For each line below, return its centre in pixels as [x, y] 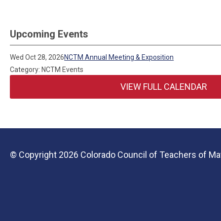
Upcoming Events [49, 34]
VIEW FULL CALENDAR [164, 87]
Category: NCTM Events [47, 70]
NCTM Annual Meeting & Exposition [119, 57]
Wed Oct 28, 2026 [37, 57]
